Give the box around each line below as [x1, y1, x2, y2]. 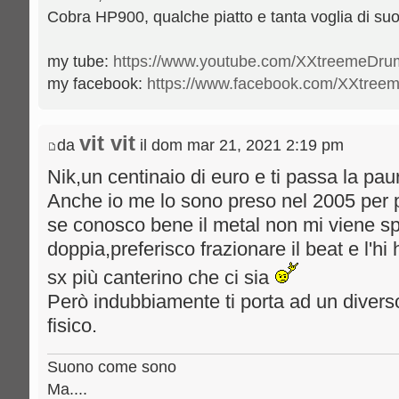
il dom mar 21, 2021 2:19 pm [135, 136, 344, 155]
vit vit [79, 132, 135, 156]
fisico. [47, 314, 97, 337]
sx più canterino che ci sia [47, 266, 274, 289]
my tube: [47, 53, 113, 71]
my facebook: [47, 75, 147, 94]
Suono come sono [47, 358, 176, 377]
